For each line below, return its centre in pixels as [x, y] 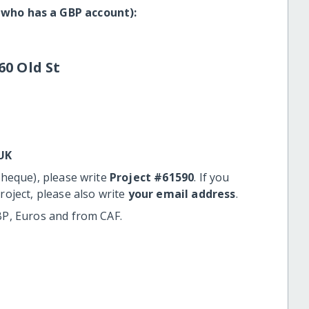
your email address [182, 194]
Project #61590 [152, 178]
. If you [212, 178]
